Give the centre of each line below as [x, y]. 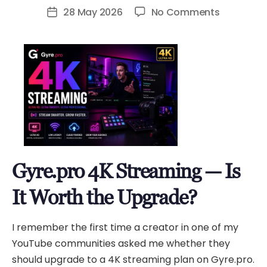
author [50, 8]
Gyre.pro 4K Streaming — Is [126, 171]
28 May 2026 [93, 12]
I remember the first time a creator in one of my [125, 228]
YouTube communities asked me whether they [121, 244]
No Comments [185, 12]
